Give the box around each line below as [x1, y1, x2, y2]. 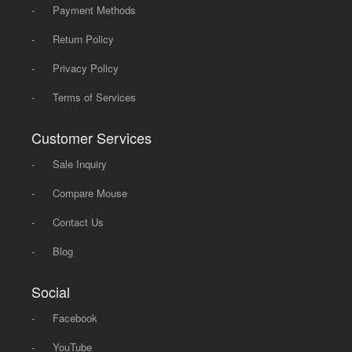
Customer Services [31, 126, 152, 148]
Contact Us [53, 214, 104, 229]
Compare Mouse [53, 185, 128, 200]
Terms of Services [53, 89, 137, 104]
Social [31, 280, 71, 302]
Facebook [53, 310, 98, 325]
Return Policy [53, 31, 115, 46]
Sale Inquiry [53, 156, 108, 171]
